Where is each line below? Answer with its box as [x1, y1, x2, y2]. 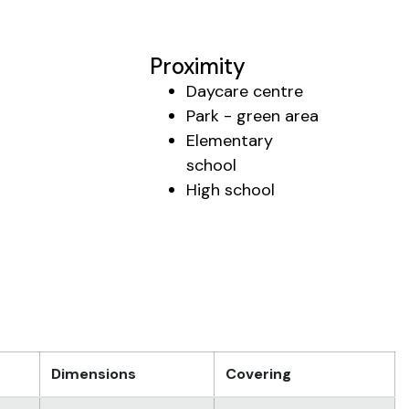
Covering [225, 364, 291, 384]
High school [186, 178, 276, 201]
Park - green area [186, 104, 320, 127]
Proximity [150, 51, 246, 80]
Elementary [186, 129, 274, 152]
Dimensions [51, 364, 136, 384]
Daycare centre [186, 79, 304, 102]
